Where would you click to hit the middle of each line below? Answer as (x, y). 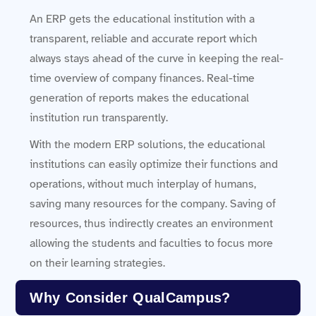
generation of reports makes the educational (140, 98)
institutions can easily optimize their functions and (154, 164)
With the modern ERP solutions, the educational (148, 144)
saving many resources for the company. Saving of (153, 203)
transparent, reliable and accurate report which (144, 38)
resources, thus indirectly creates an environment (152, 223)
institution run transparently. (99, 117)
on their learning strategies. (98, 263)
